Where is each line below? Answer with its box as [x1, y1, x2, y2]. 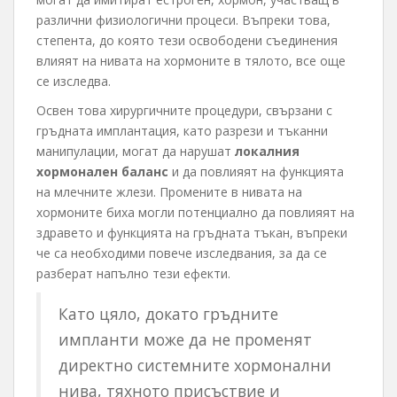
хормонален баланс [36, 163, 168, 181]
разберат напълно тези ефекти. [36, 265, 230, 283]
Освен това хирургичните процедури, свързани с [36, 102, 332, 120]
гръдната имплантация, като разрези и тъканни [36, 122, 328, 140]
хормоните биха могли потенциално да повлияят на [36, 204, 354, 222]
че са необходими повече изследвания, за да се [36, 245, 327, 262]
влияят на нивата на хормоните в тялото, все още [36, 52, 346, 70]
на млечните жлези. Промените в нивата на [36, 183, 302, 201]
